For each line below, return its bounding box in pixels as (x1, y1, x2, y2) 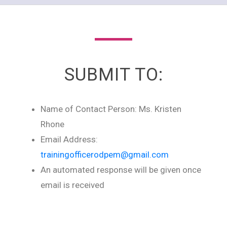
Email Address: (41, 134, 98, 144)
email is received (41, 179, 104, 190)
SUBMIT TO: (64, 64, 163, 85)
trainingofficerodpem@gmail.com (41, 149, 169, 160)
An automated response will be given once (41, 164, 201, 175)
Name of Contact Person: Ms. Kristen (41, 103, 181, 114)
